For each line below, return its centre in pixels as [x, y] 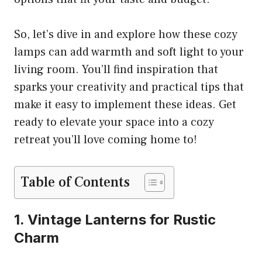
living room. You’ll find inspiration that [116, 69]
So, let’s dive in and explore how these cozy [126, 34]
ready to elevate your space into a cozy [114, 122]
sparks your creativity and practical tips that [129, 87]
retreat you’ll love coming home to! [106, 139]
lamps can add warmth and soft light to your [129, 52]
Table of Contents [75, 182]
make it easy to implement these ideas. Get [125, 104]
